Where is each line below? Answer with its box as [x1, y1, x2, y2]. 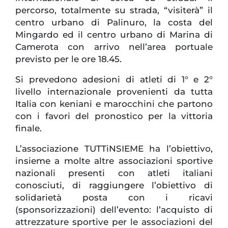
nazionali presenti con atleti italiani [15, 168, 213, 179]
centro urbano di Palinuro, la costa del [15, 17, 213, 28]
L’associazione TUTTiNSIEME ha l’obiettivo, [15, 144, 213, 154]
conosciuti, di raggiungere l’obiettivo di [15, 180, 213, 191]
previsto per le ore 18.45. [15, 54, 122, 65]
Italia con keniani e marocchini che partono [15, 99, 213, 109]
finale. [15, 123, 42, 134]
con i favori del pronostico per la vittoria [15, 111, 213, 122]
